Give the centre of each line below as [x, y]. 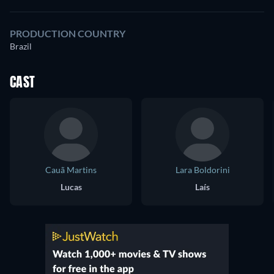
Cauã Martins [71, 169]
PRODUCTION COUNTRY [68, 33]
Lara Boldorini [202, 169]
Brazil [21, 46]
